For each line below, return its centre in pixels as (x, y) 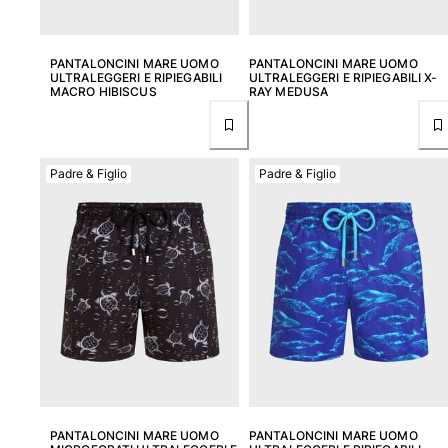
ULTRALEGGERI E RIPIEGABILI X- (343, 77)
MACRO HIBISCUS (103, 91)
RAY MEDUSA (289, 91)
